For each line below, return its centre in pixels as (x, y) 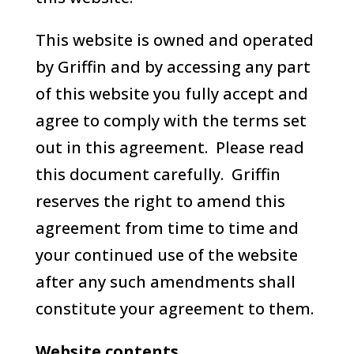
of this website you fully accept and (171, 94)
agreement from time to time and (167, 228)
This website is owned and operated (174, 40)
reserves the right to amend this (160, 201)
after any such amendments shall (165, 282)
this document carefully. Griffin (158, 174)
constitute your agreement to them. (174, 309)
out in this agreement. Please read (169, 147)
